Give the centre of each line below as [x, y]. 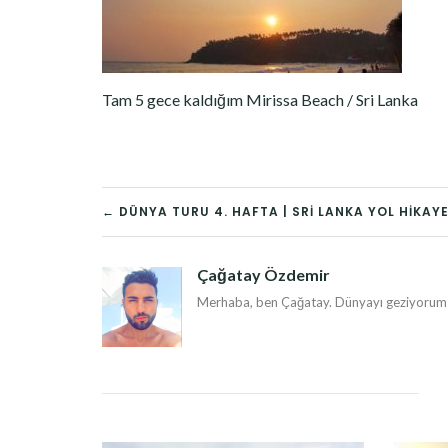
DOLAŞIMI [184, 260]
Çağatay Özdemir [263, 274]
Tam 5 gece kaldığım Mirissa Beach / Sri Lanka [260, 99]
